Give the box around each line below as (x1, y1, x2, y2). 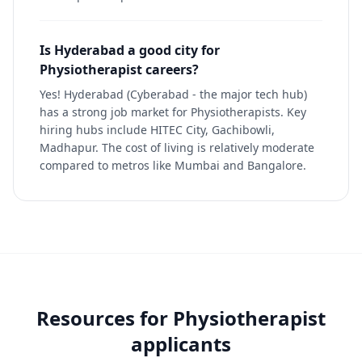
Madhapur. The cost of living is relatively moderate (40, 140, 314, 155)
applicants (131, 330, 231, 357)
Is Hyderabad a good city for (40, 41, 220, 59)
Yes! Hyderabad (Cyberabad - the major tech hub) (40, 86, 307, 102)
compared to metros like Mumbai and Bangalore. (40, 158, 306, 173)
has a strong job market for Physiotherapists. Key (40, 104, 306, 120)
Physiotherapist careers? (40, 61, 199, 78)
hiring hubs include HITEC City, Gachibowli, (40, 122, 275, 137)
